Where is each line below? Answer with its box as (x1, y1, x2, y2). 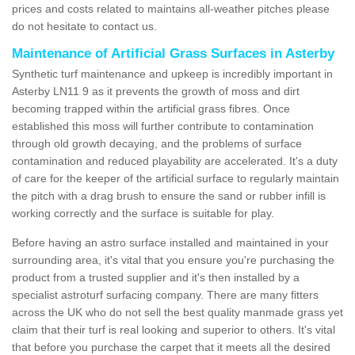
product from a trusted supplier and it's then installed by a (12, 270, 300, 284)
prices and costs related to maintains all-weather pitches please (12, 2, 330, 15)
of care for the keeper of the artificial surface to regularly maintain (12, 171, 339, 185)
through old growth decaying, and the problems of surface (12, 136, 302, 150)
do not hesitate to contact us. (12, 19, 157, 32)
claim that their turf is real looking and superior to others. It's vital (12, 323, 335, 336)
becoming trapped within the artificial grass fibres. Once (12, 101, 290, 115)
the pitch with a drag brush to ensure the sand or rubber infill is (12, 189, 326, 202)
